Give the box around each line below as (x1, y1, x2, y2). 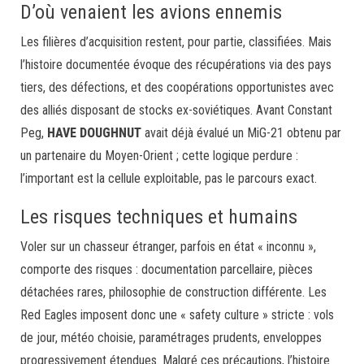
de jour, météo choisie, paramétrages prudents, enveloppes (20, 329, 322, 345)
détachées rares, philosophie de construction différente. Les (20, 284, 327, 300)
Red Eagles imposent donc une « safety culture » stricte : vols (20, 306, 334, 323)
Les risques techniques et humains (20, 205, 297, 228)
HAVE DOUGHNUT (47, 124, 141, 141)
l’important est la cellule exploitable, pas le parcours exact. (20, 170, 317, 186)
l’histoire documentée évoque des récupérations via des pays (20, 56, 331, 72)
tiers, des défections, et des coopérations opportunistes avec (20, 79, 334, 95)
